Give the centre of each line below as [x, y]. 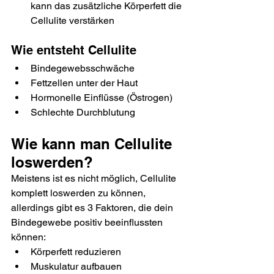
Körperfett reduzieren [76, 251]
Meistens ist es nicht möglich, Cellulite [95, 178]
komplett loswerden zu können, [80, 193]
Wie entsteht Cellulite [74, 50]
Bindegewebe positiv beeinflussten [88, 222]
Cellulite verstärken [72, 20]
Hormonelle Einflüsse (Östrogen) [102, 97]
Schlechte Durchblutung [83, 112]
